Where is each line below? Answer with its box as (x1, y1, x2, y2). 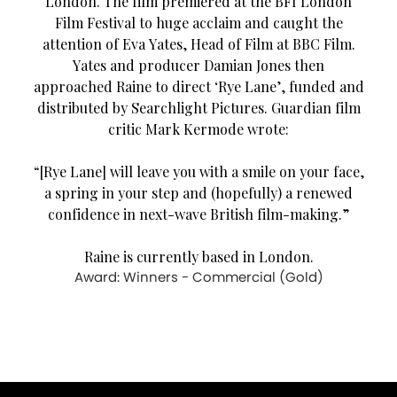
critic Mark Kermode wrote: (108, 119, 289, 138)
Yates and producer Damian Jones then (73, 55, 324, 74)
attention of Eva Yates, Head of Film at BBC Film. (42, 34, 355, 53)
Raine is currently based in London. (83, 246, 314, 266)
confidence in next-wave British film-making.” (48, 204, 349, 223)
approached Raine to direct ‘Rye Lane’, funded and (33, 76, 364, 96)
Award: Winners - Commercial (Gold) (74, 267, 323, 286)
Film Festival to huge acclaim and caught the (54, 12, 343, 32)
